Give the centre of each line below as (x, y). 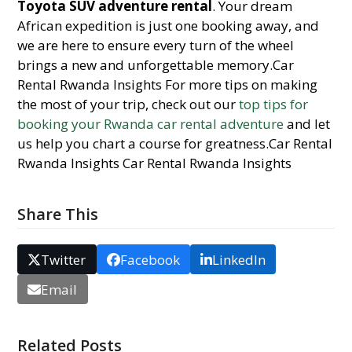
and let (307, 124)
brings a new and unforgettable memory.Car (156, 65)
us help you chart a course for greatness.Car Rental (175, 143)
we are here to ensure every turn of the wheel (156, 45)
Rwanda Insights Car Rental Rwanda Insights (155, 163)
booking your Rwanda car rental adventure (151, 124)
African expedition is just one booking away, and (169, 26)
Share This (58, 214)
